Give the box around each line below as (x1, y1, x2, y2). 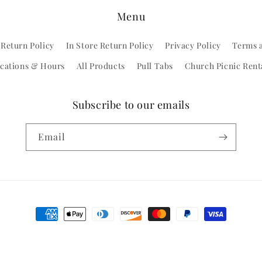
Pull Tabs (136, 60, 173, 71)
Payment (35, 208, 75, 220)
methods (35, 225, 74, 237)
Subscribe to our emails (72, 98, 190, 112)
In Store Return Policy (65, 40, 154, 51)
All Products (76, 60, 125, 71)
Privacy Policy (165, 40, 221, 51)
